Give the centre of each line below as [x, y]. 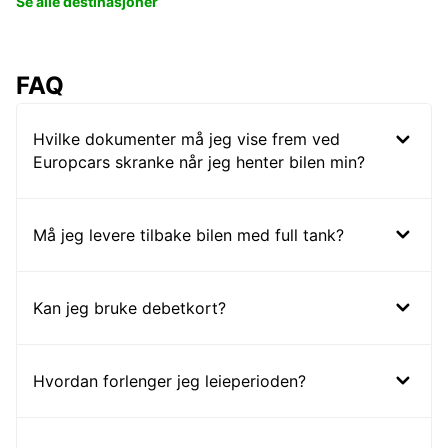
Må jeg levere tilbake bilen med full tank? [188, 234]
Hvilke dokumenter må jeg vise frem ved [186, 139]
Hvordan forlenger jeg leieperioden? [169, 380]
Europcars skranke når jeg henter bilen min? [199, 162]
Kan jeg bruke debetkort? [129, 307]
